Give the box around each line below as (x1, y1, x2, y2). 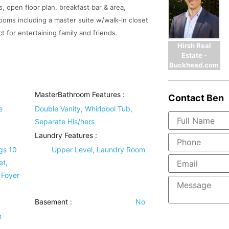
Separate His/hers (35, 117, 95, 126)
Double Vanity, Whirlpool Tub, (35, 104, 133, 113)
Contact (168, 92, 204, 103)
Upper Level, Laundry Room (51, 145, 145, 154)
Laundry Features (35, 131, 94, 140)
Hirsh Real (177, 41, 211, 50)
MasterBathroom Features (35, 90, 121, 99)
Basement (35, 197, 68, 206)
